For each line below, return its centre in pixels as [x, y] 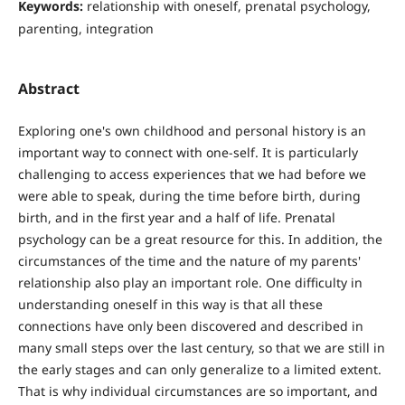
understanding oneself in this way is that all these [170, 304]
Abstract [48, 88]
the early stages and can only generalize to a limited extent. [199, 369]
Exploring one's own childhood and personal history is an [192, 130]
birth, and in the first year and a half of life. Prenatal [176, 217]
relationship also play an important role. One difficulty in [190, 282]
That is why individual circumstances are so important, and [198, 391]
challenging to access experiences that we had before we [192, 174]
